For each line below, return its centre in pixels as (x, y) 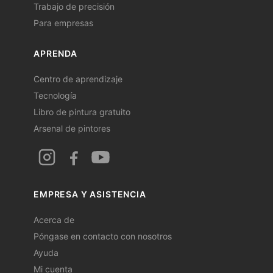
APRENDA (55, 54)
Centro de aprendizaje (78, 79)
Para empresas (63, 23)
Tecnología (55, 96)
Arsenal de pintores (72, 129)
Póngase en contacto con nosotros (103, 236)
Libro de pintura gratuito (82, 112)
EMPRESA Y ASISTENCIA (90, 194)
